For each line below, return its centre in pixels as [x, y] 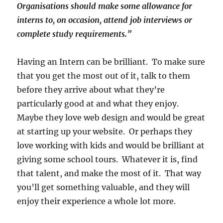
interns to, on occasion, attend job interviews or [105, 20]
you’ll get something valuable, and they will [104, 187]
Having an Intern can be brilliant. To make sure [111, 62]
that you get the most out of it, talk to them [104, 76]
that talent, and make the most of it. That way [109, 173]
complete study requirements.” [74, 34]
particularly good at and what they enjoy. [99, 104]
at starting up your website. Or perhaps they [105, 132]
